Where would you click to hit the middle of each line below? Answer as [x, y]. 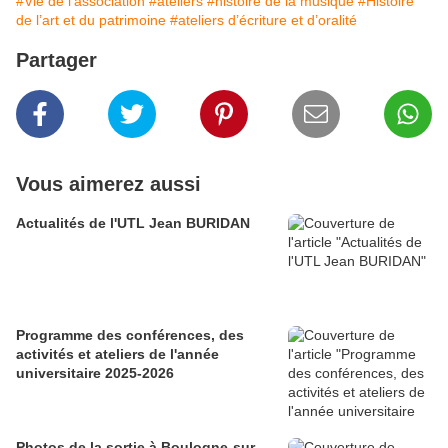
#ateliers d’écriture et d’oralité [263, 20]
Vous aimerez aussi [108, 184]
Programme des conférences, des [130, 335]
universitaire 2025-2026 [95, 373]
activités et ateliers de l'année [117, 354]
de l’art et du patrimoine [91, 20]
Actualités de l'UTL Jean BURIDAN [133, 223]
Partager [56, 60]
